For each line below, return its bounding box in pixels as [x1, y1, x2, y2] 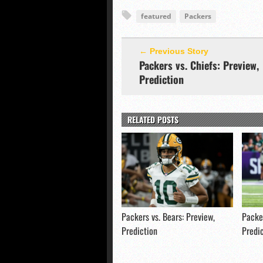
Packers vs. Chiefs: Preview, [139, 58, 259, 73]
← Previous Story [139, 46, 208, 56]
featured [141, 11, 171, 21]
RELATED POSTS [127, 113, 178, 126]
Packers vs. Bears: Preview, [122, 210, 215, 224]
